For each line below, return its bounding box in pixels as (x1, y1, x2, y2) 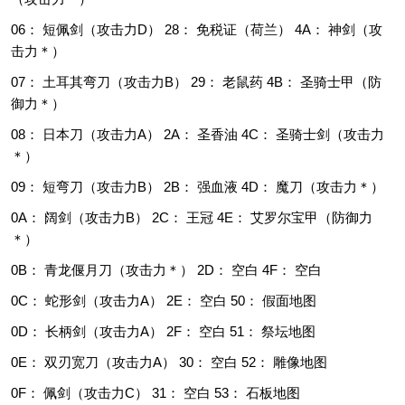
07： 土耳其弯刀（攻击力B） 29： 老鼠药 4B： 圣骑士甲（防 (11, 74, 381, 89)
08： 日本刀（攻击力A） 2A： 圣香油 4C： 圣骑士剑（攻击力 (11, 127, 384, 142)
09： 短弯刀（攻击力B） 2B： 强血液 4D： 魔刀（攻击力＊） (11, 179, 384, 194)
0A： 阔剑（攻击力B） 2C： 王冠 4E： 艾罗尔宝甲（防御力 (11, 210, 372, 225)
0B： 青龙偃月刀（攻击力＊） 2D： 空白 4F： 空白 (11, 262, 322, 278)
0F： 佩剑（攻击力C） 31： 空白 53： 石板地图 (11, 385, 300, 400)
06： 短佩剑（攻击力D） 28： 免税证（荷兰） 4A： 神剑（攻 (11, 22, 382, 37)
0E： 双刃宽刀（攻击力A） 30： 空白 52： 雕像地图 (11, 354, 327, 370)
